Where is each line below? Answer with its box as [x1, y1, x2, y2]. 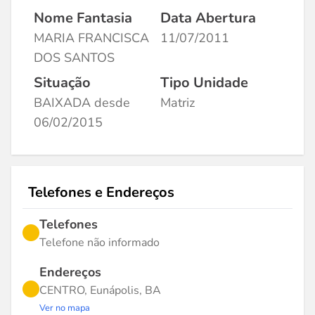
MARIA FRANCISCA [34, 30, 149, 46]
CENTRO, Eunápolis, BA [39, 283, 161, 298]
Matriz [160, 94, 195, 111]
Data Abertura [160, 8, 256, 27]
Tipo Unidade [160, 73, 248, 92]
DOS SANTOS [34, 49, 115, 66]
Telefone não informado [39, 235, 160, 250]
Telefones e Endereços [28, 183, 174, 202]
